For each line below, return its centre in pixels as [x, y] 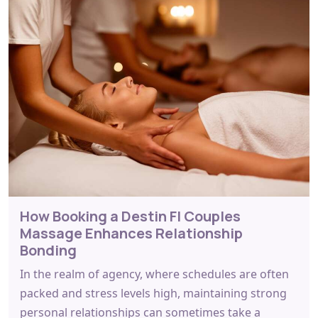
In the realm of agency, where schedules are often [154, 274]
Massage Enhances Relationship [131, 233]
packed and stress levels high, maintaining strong [153, 293]
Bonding [48, 250]
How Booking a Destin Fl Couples [130, 216]
